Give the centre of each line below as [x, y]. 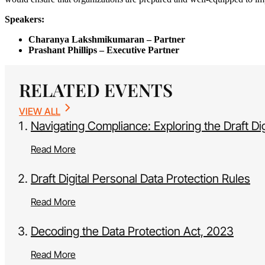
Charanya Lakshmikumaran [88, 40]
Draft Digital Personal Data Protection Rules [140, 179]
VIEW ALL [40, 112]
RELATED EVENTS [96, 90]
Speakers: [25, 20]
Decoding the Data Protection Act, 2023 [132, 232]
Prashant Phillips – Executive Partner [104, 50]
